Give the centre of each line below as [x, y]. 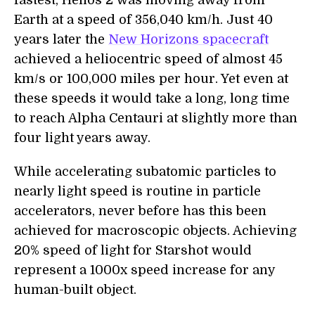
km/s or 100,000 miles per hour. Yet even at [151, 79]
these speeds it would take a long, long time [152, 98]
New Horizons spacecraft [188, 39]
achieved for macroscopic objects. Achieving [155, 231]
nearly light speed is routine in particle [137, 191]
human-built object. [75, 290]
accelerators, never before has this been [140, 211]
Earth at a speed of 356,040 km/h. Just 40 [143, 20]
